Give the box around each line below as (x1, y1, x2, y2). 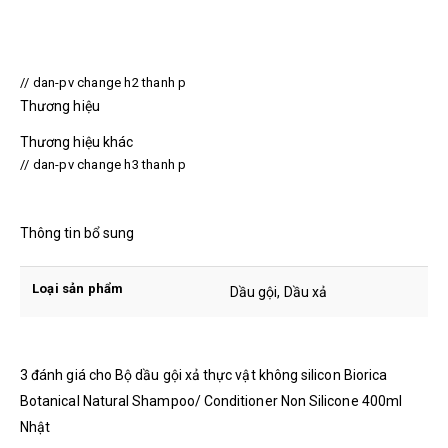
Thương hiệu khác (20, 133, 134, 150)
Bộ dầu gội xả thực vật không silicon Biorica (115, 366, 388, 383)
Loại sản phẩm (32, 280, 124, 296)
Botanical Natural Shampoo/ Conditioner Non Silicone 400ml (20, 392, 402, 409)
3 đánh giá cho (20, 366, 116, 383)
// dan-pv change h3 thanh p (20, 156, 187, 172)
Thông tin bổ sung (20, 224, 135, 241)
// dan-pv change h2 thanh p (20, 74, 187, 90)
